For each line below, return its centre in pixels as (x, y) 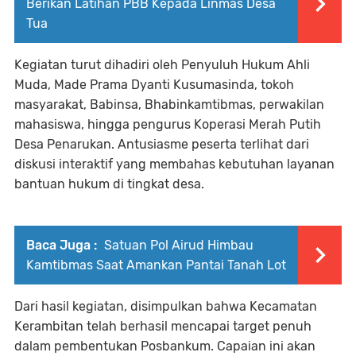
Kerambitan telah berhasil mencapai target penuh (163, 326)
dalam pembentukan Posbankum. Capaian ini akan (165, 346)
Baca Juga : (62, 245)
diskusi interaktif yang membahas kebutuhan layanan (174, 164)
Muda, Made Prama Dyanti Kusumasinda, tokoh (154, 85)
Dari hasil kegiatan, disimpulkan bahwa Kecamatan (166, 306)
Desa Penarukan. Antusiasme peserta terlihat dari (162, 144)
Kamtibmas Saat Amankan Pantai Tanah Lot (156, 265)
